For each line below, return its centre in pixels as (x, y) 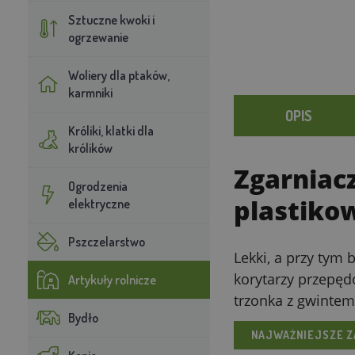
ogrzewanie (98, 37)
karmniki (90, 92)
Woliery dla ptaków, (118, 75)
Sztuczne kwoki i (111, 19)
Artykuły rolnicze (112, 279)
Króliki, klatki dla (111, 130)
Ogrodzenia (97, 186)
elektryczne (99, 203)
